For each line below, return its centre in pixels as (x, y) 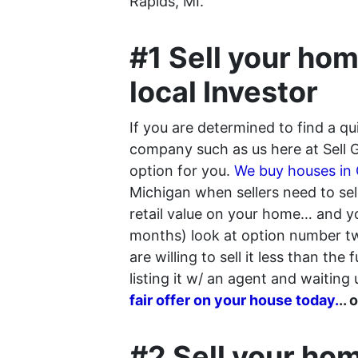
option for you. (182, 170)
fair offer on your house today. (234, 300)
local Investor (224, 91)
